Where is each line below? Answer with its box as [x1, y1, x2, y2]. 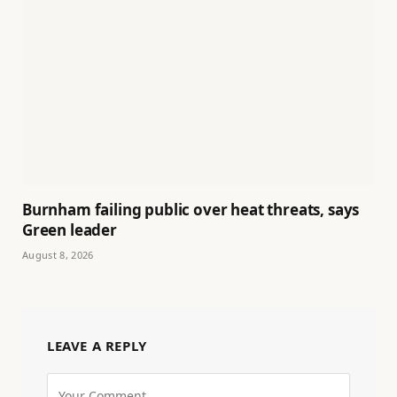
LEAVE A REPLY [47, 336, 147, 354]
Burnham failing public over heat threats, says [22, 198, 360, 220]
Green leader [22, 219, 117, 240]
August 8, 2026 [22, 247, 94, 261]
